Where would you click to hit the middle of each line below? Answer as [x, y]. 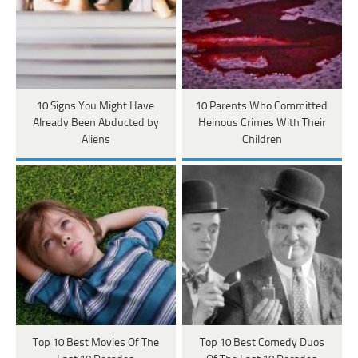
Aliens [95, 141]
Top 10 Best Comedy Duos [262, 343]
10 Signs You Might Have [96, 107]
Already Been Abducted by [95, 124]
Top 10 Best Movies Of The [95, 343]
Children [262, 141]
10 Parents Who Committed [262, 107]
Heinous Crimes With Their [262, 124]
